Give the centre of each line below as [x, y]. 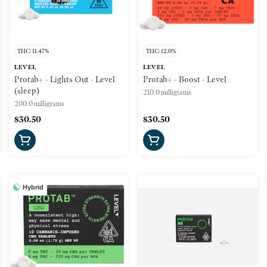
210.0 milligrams [167, 92]
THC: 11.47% [33, 51]
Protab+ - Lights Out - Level [65, 79]
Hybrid [33, 187]
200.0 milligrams [39, 103]
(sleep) [27, 90]
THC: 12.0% [161, 51]
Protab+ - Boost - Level [185, 79]
